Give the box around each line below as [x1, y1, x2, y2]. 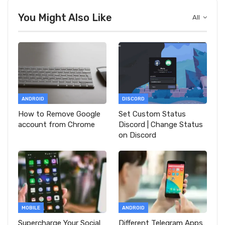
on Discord [119, 131, 156, 140]
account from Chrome [18, 120, 95, 130]
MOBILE [22, 204, 40, 211]
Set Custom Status [119, 109, 186, 119]
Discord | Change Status [119, 120, 203, 130]
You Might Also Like [18, 12, 112, 24]
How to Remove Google [18, 109, 100, 119]
